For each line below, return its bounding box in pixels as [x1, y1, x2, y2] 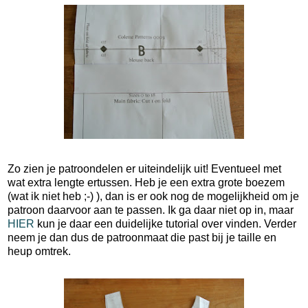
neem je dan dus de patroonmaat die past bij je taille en [8, 231, 276, 243]
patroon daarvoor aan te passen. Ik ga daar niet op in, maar [8, 203, 294, 216]
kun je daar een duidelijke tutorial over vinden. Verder [34, 217, 296, 230]
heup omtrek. [8, 245, 71, 257]
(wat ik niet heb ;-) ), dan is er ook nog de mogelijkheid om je [8, 190, 299, 202]
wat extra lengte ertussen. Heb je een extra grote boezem [8, 176, 285, 188]
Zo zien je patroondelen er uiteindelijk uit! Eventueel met [8, 162, 281, 175]
